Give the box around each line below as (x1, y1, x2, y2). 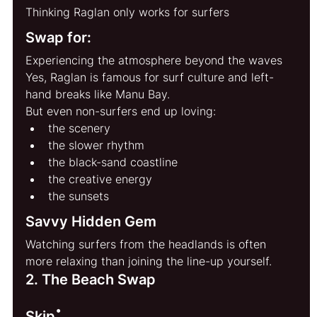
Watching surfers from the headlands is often (25, 236, 270, 251)
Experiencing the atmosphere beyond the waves (25, 52, 283, 67)
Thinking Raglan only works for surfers (25, 4, 230, 19)
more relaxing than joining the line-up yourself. (25, 253, 272, 268)
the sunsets (48, 188, 110, 203)
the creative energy (48, 171, 153, 186)
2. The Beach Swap (25, 270, 156, 288)
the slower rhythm (48, 137, 145, 152)
